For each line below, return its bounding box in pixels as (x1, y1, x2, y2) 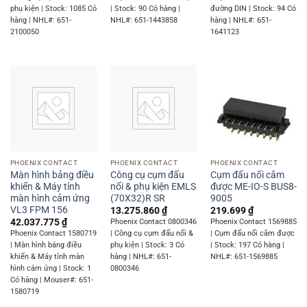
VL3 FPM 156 (10, 204, 68, 215)
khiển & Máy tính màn (10, 252, 84, 262)
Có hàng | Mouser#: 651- (10, 275, 93, 285)
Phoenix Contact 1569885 (210, 217, 297, 227)
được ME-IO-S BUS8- (210, 180, 297, 192)
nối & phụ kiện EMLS (110, 180, 196, 192)
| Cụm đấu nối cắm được (210, 229, 295, 238)
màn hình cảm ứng (10, 192, 90, 204)
